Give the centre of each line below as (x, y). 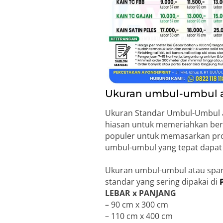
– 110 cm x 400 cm (139, 216)
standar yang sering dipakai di (163, 182)
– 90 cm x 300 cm (137, 205)
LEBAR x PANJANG (141, 193)
